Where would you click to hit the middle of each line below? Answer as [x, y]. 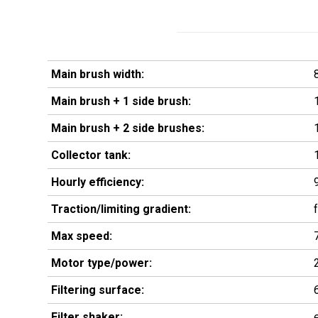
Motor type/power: [102, 263]
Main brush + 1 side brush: [121, 101]
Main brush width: [98, 74]
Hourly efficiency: [98, 182]
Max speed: [82, 236]
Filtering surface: [98, 290]
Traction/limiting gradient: [121, 209]
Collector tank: [91, 155]
